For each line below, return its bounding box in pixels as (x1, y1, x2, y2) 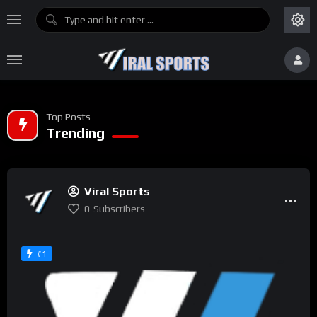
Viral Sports (84, 185, 150, 198)
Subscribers (93, 203, 145, 214)
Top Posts (46, 111, 91, 122)
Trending (46, 125, 105, 141)
